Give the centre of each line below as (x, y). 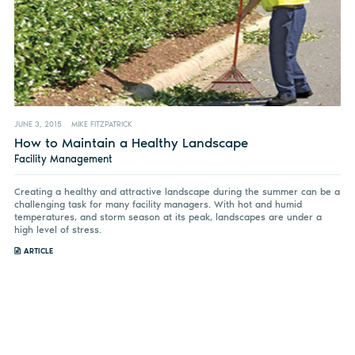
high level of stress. (57, 229)
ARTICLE (38, 250)
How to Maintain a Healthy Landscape (131, 142)
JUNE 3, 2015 (38, 124)
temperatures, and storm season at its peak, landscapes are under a (168, 217)
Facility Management (63, 159)
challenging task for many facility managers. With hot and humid (158, 204)
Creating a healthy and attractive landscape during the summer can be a (177, 191)
